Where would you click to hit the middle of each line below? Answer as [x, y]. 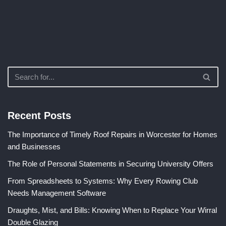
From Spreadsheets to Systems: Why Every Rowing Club [103, 181]
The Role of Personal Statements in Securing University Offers [110, 164]
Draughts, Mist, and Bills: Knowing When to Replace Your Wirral [112, 210]
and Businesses [34, 147]
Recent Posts [39, 116]
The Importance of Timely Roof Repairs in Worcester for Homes [112, 134]
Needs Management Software [57, 193]
